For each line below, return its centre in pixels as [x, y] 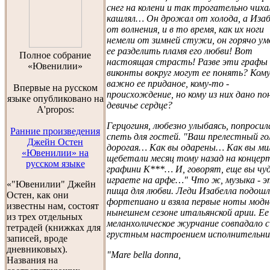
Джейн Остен [55, 142]
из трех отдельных [45, 217]
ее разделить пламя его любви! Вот [180, 51]
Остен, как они [38, 195]
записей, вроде [37, 238]
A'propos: [55, 109]
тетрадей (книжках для [54, 228]
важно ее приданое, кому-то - [168, 83]
